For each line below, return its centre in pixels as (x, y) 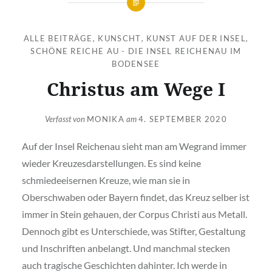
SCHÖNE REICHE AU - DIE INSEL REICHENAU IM (136, 51)
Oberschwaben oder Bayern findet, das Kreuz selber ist (135, 197)
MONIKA (106, 119)
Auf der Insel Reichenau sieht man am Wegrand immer (134, 146)
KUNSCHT (120, 38)
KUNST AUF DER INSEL (196, 38)
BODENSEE (136, 63)
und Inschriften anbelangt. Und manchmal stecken (126, 248)
